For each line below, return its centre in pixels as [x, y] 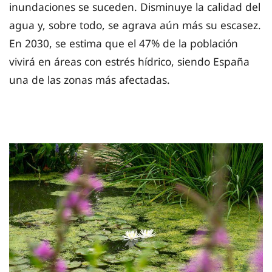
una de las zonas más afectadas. [90, 80]
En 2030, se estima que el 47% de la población [124, 43]
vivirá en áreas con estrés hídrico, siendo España [129, 62]
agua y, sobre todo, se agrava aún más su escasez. [135, 25]
